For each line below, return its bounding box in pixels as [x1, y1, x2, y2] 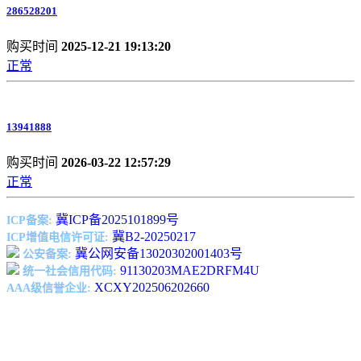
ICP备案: [6, 214, 52, 227]
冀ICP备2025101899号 [56, 213, 179, 227]
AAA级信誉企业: [6, 282, 91, 295]
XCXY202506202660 [94, 280, 210, 295]
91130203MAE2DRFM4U [120, 263, 259, 278]
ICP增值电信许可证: [6, 231, 109, 244]
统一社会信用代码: [23, 265, 117, 278]
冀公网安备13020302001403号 [75, 247, 243, 261]
